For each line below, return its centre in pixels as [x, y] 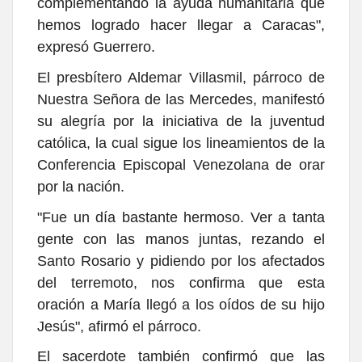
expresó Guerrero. [96, 47]
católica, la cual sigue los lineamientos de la [181, 143]
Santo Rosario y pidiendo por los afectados [181, 261]
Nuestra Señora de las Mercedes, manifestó [181, 100]
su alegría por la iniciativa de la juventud [181, 122]
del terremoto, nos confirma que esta [181, 282]
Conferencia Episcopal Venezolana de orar [181, 165]
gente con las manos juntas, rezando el [181, 239]
